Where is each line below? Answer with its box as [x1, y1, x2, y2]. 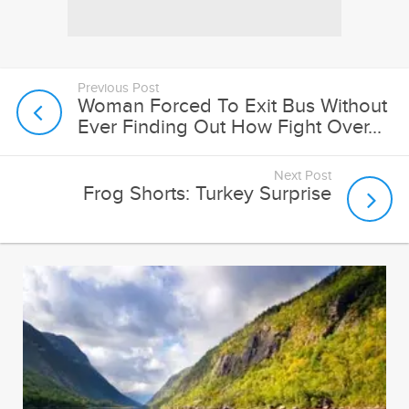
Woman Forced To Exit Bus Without [78, 94, 388, 118]
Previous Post [78, 80, 160, 97]
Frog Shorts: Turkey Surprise [82, 182, 331, 205]
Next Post [273, 167, 331, 184]
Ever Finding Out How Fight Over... [78, 115, 383, 139]
